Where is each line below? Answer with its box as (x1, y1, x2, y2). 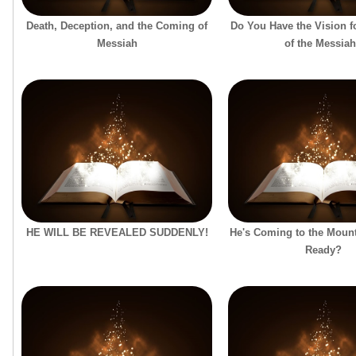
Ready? (305, 243, 342, 256)
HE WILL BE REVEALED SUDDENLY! (25, 226, 208, 238)
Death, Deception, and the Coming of (26, 19, 207, 32)
